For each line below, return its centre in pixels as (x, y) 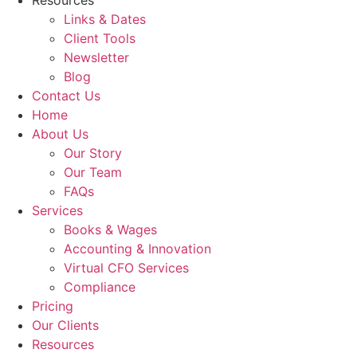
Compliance (100, 287)
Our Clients (65, 325)
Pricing (53, 306)
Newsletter (96, 57)
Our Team (93, 172)
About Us (60, 134)
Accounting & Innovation (137, 249)
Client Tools (100, 38)
